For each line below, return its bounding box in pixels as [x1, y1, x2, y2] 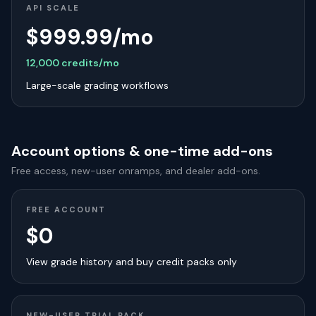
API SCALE [26, 3, 80, 13]
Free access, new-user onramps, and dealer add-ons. [11, 164, 260, 177]
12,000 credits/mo [26, 56, 119, 69]
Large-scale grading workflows [26, 79, 169, 92]
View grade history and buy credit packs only [26, 255, 237, 268]
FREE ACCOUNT [26, 205, 106, 214]
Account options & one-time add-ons [11, 142, 273, 160]
